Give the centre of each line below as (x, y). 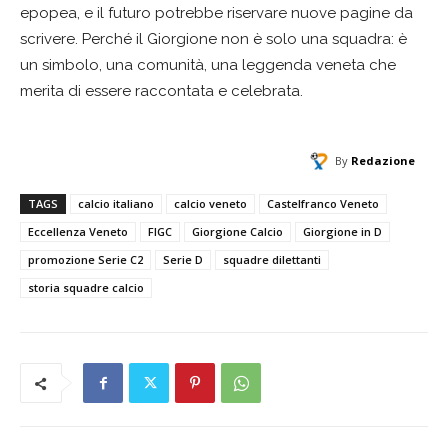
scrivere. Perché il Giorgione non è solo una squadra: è (213, 39)
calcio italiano (116, 204)
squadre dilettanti (272, 260)
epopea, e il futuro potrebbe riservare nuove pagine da (216, 13)
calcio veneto (210, 204)
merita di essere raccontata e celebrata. (161, 91)
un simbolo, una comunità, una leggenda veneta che (208, 65)
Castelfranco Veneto (323, 204)
